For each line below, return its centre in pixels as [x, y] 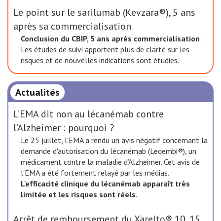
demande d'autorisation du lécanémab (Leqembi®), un [109, 151]
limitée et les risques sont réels [78, 194]
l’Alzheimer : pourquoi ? [64, 128]
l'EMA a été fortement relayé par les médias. [95, 173]
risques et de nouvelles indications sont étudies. [100, 60]
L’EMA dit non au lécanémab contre [89, 114]
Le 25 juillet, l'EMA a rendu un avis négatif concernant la [114, 140]
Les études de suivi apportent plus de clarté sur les [105, 49]
